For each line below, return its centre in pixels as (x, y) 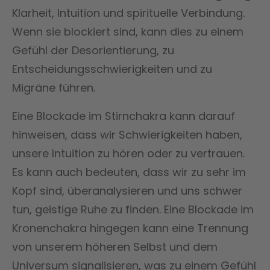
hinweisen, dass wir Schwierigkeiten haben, (127, 134)
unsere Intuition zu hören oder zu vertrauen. (128, 153)
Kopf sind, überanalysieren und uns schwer (127, 190)
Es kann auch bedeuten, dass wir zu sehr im (129, 172)
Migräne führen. (54, 87)
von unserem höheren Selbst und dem (115, 246)
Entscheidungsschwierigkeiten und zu (112, 69)
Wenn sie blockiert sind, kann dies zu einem (128, 31)
